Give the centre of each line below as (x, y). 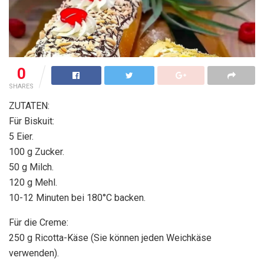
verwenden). (34, 253)
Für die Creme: (39, 222)
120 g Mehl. (33, 182)
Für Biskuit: (32, 121)
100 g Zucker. (37, 151)
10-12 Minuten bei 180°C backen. (77, 197)
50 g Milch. (31, 167)
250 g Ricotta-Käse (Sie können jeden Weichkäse (110, 237)
